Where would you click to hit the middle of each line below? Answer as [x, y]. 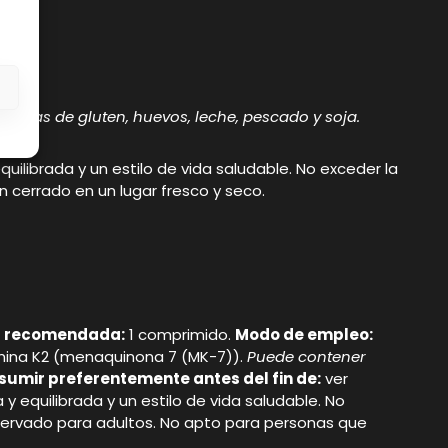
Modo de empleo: [304, 335]
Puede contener [304, 357]
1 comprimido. [180, 335]
